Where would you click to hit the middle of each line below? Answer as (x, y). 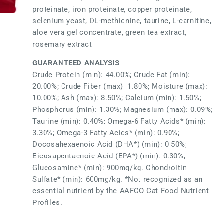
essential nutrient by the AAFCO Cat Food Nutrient (121, 191)
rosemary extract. (63, 44)
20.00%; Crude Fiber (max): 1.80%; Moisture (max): (120, 86)
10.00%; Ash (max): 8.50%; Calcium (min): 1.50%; (117, 98)
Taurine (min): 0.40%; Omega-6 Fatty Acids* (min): (119, 121)
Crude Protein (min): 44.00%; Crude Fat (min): (112, 75)
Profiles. (47, 203)
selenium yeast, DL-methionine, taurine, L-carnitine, (122, 21)
